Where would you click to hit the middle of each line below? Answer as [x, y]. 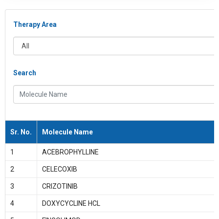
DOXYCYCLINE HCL [71, 204]
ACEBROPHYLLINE [70, 152]
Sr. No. [21, 132]
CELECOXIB [59, 169]
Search [24, 73]
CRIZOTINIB [60, 186]
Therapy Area [35, 25]
